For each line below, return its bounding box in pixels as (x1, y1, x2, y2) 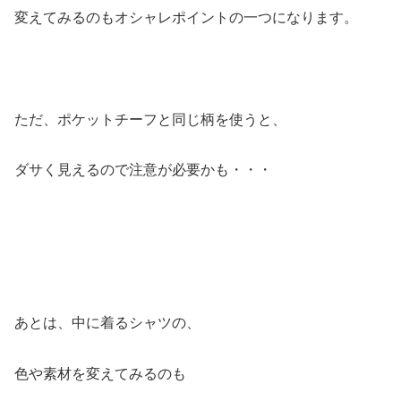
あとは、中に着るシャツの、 (14, 314, 200, 330)
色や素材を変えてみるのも (14, 365, 186, 381)
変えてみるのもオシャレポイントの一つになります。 (14, 10, 358, 26)
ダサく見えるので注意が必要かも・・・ (14, 162, 272, 178)
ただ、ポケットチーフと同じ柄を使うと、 (14, 111, 286, 127)
